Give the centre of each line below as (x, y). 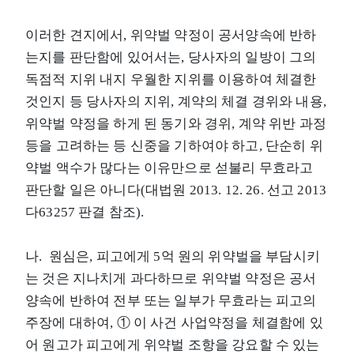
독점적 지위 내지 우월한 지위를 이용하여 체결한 (171, 79)
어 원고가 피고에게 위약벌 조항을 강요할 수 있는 (173, 345)
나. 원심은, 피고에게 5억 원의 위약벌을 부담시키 (173, 256)
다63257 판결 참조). (85, 212)
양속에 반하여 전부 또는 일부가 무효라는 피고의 (171, 300)
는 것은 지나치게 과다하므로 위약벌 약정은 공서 (171, 278)
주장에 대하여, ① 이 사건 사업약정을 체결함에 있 (174, 322)
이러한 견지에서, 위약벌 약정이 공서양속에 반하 (171, 35)
